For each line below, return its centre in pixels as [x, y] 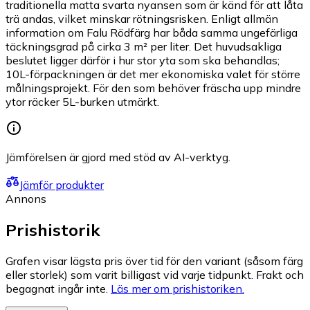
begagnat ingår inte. [57, 289]
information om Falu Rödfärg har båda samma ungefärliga [152, 33]
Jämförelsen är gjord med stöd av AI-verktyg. [118, 157]
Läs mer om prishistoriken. [177, 289]
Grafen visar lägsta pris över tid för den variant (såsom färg [154, 261]
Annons [26, 199]
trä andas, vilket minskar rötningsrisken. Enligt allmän [142, 19]
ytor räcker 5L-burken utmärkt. [82, 102]
